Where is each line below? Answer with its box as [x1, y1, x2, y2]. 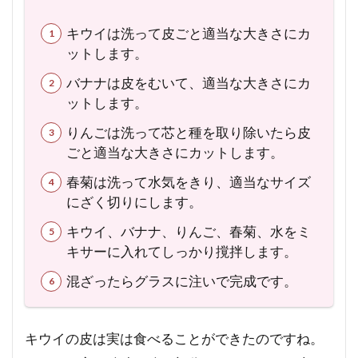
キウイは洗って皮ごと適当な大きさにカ [66, 24, 312, 42]
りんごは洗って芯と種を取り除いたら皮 [66, 123, 312, 141]
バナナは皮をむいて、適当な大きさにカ [66, 74, 312, 91]
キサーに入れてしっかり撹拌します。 [66, 242, 298, 260]
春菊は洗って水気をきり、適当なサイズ [66, 173, 312, 190]
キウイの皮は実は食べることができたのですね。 [25, 329, 324, 347]
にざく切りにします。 [66, 193, 203, 210]
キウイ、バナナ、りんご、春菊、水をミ [66, 222, 312, 240]
